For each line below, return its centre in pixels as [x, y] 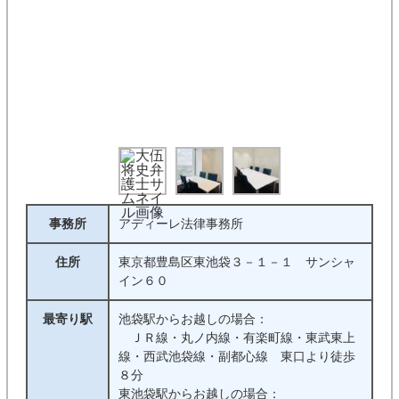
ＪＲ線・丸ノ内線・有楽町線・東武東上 [236, 338]
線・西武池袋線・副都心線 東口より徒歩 [236, 356]
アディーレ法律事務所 [180, 224]
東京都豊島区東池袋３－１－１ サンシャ [236, 262]
